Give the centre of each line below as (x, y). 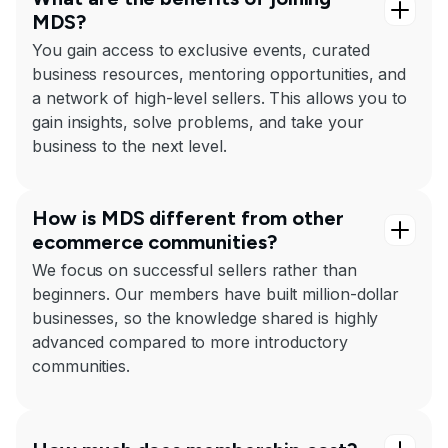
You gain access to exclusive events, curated (201, 50)
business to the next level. (129, 146)
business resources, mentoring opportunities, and (219, 74)
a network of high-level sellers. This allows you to (219, 98)
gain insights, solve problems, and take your (198, 122)
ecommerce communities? (154, 242)
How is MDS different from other (188, 218)
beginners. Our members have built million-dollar (216, 294)
